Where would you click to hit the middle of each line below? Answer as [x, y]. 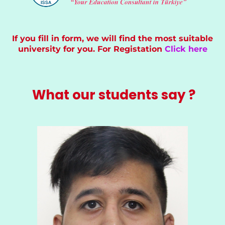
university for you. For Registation [91, 49]
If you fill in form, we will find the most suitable [113, 39]
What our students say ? [114, 95]
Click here [186, 49]
